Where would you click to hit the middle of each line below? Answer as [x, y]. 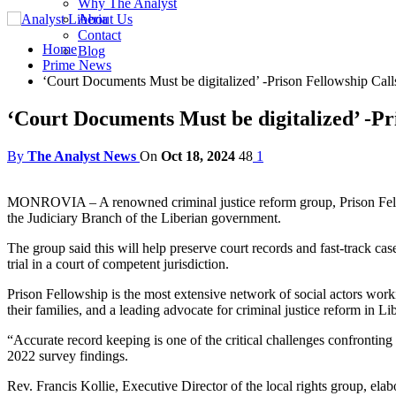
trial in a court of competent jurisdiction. [118, 263]
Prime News [77, 65]
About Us [105, 19]
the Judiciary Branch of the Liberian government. [144, 217]
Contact [99, 35]
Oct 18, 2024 [198, 156]
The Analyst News [82, 156]
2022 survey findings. [68, 355]
